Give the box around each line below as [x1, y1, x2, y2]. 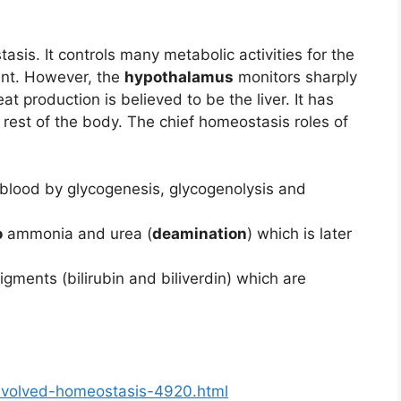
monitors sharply [234, 68, 357, 87]
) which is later [247, 225, 352, 243]
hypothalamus [124, 68, 234, 87]
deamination [152, 225, 247, 243]
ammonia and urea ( [3, 225, 152, 243]
